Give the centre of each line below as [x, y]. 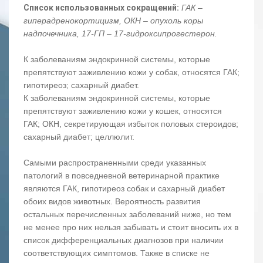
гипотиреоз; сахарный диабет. [81, 85]
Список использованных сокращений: [101, 8]
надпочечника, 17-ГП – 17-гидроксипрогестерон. [120, 34]
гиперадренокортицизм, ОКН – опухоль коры [113, 21]
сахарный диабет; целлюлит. [79, 137]
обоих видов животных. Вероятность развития [112, 202]
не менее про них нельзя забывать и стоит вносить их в [131, 227]
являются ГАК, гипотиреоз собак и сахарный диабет [124, 189]
